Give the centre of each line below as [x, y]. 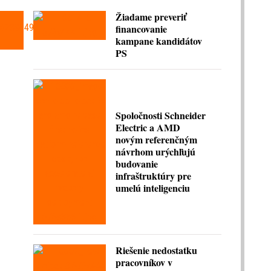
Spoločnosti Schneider [161, 115]
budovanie [137, 163]
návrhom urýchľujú [155, 151]
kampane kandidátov [159, 41]
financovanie [141, 28]
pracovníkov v [144, 262]
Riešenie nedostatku [156, 250]
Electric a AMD [148, 127]
